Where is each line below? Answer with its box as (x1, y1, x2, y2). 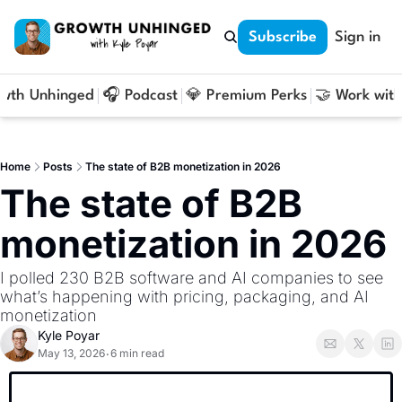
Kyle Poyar (38, 328, 100, 343)
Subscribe (249, 29, 317, 45)
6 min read (110, 346, 164, 360)
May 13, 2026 (38, 346, 105, 360)
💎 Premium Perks (186, 88, 307, 103)
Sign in (335, 29, 380, 45)
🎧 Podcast (102, 88, 178, 103)
